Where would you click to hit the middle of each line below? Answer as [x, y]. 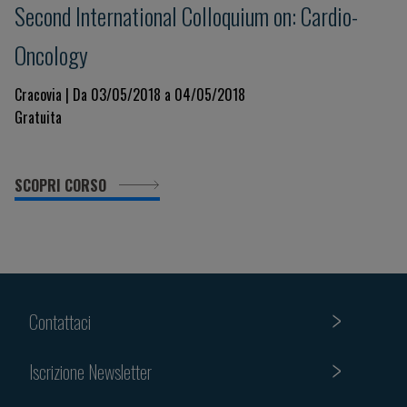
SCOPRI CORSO [62, 185]
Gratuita [38, 117]
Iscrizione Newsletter [90, 371]
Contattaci [60, 321]
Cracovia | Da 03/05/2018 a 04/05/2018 [130, 94]
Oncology [51, 55]
